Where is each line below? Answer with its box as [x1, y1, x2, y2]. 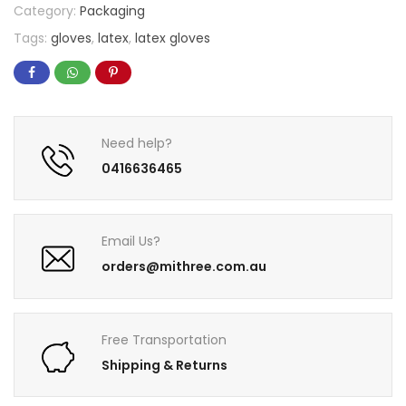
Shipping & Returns [101, 355, 228, 374]
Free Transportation [101, 330, 227, 349]
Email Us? [101, 232, 161, 251]
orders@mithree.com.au [101, 257, 267, 276]
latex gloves [135, 28, 210, 47]
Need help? [101, 134, 173, 153]
